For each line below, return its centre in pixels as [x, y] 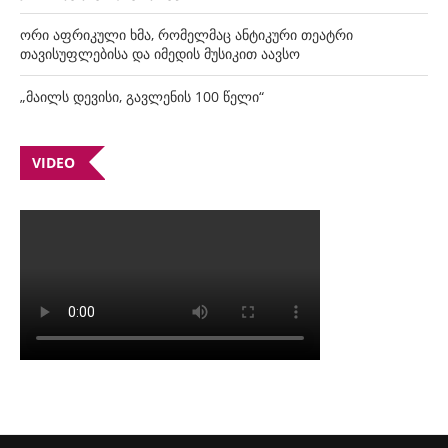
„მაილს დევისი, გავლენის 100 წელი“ [142, 96]
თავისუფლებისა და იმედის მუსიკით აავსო [160, 53]
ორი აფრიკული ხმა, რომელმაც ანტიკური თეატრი [186, 34]
